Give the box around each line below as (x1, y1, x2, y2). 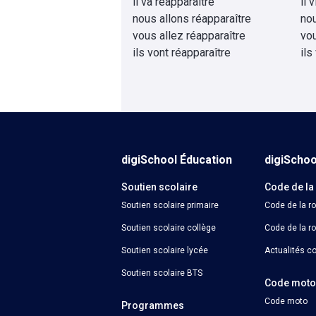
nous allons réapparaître (133, 12, 251, 25)
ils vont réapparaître (133, 46, 231, 59)
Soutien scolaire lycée (121, 245, 208, 255)
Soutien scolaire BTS (121, 268, 202, 278)
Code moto (265, 296, 308, 306)
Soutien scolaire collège (121, 223, 216, 233)
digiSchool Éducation (121, 153, 232, 166)
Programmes (121, 300, 184, 311)
